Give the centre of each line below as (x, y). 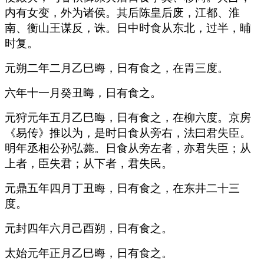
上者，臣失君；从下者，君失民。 (89, 163)
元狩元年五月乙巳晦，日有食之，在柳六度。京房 (128, 117)
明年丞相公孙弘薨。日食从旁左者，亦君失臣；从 (128, 148)
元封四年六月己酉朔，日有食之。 (89, 228)
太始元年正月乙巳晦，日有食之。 (89, 253)
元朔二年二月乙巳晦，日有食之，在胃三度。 (117, 68)
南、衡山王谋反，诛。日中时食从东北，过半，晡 (128, 28)
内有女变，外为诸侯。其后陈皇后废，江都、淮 (122, 12)
